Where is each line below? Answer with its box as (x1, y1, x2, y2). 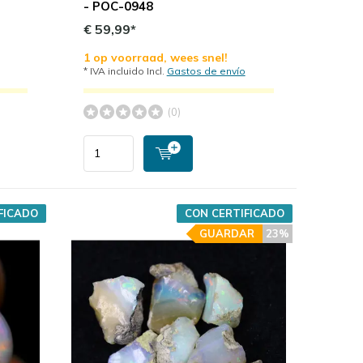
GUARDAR (199, 226, 254, 240)
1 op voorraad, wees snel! (83, 49, 228, 65)
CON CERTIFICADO (184, 206, 284, 220)
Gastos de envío (166, 64, 246, 77)
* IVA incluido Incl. (83, 64, 167, 77)
